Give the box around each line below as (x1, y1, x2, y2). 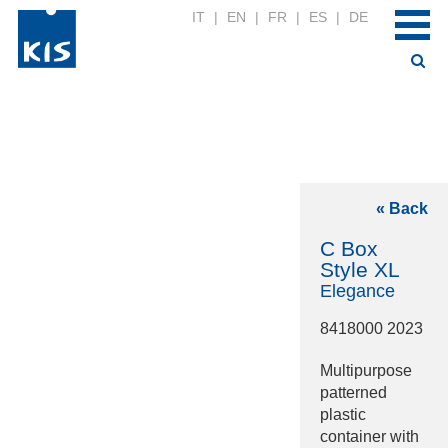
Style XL (320, 257, 400, 281)
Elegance (320, 280, 395, 301)
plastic (320, 405, 366, 423)
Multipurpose (320, 361, 412, 379)
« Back (376, 199, 428, 217)
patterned (320, 383, 387, 401)
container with (320, 427, 419, 445)
